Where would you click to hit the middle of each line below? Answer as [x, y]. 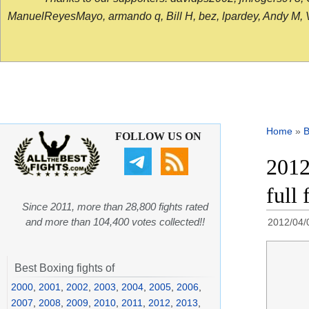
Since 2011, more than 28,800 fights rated [115, 207]
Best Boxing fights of [64, 268]
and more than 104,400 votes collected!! [115, 222]
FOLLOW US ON [158, 137]
